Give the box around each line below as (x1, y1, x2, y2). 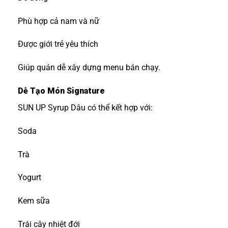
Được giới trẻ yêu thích (18, 39, 98, 49)
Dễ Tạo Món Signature (18, 85, 105, 96)
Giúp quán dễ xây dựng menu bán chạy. (18, 63, 160, 73)
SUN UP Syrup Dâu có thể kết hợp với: (18, 102, 153, 112)
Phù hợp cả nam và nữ (18, 16, 99, 26)
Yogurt (18, 173, 41, 183)
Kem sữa (18, 196, 50, 206)
